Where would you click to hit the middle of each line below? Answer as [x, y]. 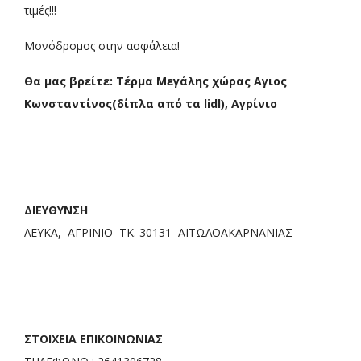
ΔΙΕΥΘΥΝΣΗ [56, 210]
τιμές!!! [40, 10]
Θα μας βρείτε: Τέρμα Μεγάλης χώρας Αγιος [156, 81]
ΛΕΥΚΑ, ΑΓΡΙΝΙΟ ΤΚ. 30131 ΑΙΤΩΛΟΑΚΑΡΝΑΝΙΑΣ [158, 233]
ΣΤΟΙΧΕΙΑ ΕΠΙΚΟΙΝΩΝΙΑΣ [93, 339]
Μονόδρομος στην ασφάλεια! [102, 46]
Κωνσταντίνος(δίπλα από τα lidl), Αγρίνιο [151, 104]
